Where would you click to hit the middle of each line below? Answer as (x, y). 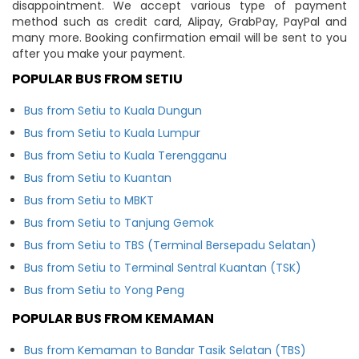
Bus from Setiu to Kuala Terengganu (125, 155)
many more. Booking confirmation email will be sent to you (179, 37)
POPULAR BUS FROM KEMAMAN (113, 318)
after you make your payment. (99, 53)
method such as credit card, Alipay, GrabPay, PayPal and (179, 21)
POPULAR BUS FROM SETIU (97, 79)
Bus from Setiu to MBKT (89, 200)
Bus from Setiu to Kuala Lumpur (112, 133)
